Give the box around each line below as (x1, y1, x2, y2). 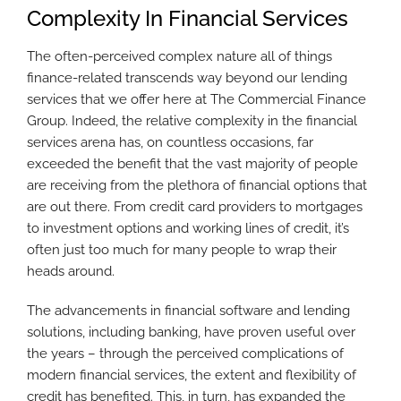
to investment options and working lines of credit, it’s (27, 219, 349, 236)
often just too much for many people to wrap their (27, 241, 337, 258)
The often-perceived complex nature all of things (27, 47, 332, 64)
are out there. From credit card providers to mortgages (27, 198, 363, 215)
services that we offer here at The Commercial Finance (27, 90, 366, 107)
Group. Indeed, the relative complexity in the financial (27, 112, 357, 129)
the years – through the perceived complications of (27, 345, 344, 362)
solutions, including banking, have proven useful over (27, 323, 355, 340)
